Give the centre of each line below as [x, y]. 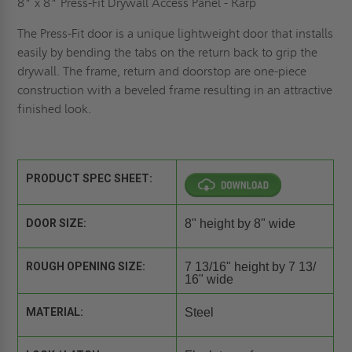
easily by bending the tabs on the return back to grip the [168, 52]
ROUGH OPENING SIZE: [86, 266]
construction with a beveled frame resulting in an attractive [175, 90]
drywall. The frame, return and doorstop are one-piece [162, 71]
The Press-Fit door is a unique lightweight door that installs [176, 33]
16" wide [209, 279]
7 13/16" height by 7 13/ [250, 266]
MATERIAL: [55, 312]
